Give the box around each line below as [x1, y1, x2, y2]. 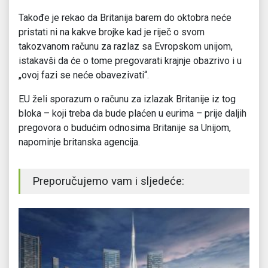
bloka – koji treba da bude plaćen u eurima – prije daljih [19, 108, 246, 120]
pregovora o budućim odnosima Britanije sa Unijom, [19, 122, 231, 134]
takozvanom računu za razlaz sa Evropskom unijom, [19, 41, 233, 53]
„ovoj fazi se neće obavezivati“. [19, 69, 149, 81]
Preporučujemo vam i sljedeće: [32, 175, 184, 188]
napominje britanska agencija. [19, 136, 140, 148]
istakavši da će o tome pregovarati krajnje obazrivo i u [19, 55, 242, 67]
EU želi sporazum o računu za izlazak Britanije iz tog [19, 93, 236, 105]
